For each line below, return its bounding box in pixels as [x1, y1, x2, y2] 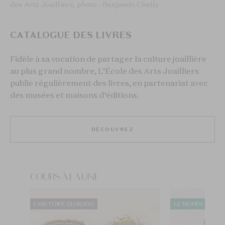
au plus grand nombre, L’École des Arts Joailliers [10, 66, 199, 76]
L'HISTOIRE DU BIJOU [34, 200, 94, 208]
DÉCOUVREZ [91, 126, 134, 133]
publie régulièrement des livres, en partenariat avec [10, 78, 208, 88]
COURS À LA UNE [30, 171, 99, 183]
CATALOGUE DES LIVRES [10, 29, 132, 41]
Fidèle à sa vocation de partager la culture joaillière [10, 54, 206, 64]
